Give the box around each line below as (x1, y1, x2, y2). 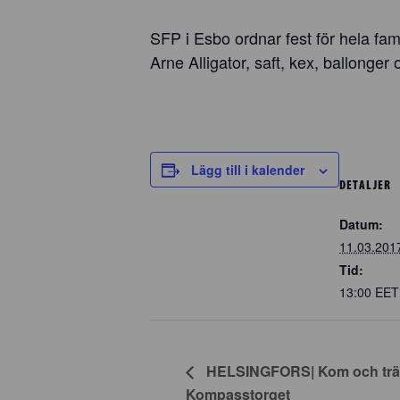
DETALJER (339, 176, 391, 193)
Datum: (339, 214, 383, 233)
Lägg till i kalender (191, 161, 304, 179)
